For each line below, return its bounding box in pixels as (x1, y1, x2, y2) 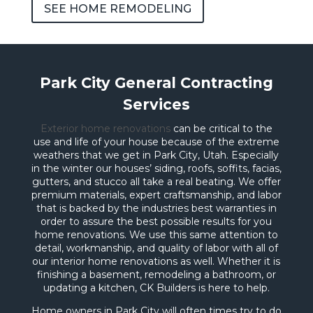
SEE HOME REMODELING (43, 1, 191, 15)
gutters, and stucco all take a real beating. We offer (31, 175, 281, 188)
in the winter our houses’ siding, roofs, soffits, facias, (31, 161, 282, 175)
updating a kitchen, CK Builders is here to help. (43, 281, 270, 294)
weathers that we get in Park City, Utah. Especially (34, 148, 279, 161)
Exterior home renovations (40, 122, 170, 135)
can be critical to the (170, 122, 272, 135)
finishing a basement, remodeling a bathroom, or (36, 268, 276, 281)
